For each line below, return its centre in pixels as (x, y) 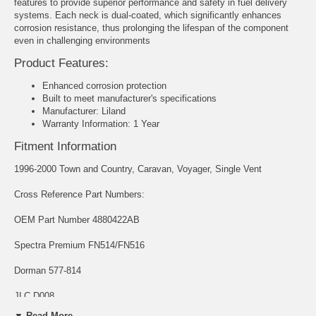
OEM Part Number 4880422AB (77, 220)
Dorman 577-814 (48, 271)
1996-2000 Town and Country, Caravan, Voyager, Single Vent (138, 169)
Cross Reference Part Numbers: (79, 195)
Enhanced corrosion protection (104, 86)
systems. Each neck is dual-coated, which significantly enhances (148, 15)
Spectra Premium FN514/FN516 (79, 245)
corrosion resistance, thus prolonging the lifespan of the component (151, 28)
